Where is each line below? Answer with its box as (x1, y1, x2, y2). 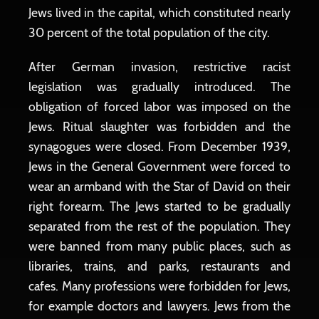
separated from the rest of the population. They (28, 219, 291, 234)
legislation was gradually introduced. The (28, 79, 291, 94)
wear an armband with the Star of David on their (28, 179, 291, 194)
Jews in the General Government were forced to (28, 159, 291, 174)
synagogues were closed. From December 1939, (28, 139, 291, 154)
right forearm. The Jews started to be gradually (28, 199, 291, 214)
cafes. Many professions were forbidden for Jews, (28, 278, 291, 293)
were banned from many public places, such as (28, 239, 291, 253)
